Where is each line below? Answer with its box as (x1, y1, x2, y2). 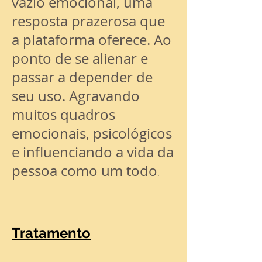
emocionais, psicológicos (12, 124, 172, 143)
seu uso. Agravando (12, 87, 140, 105)
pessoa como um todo (12, 161, 157, 180)
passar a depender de (12, 68, 153, 87)
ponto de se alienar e (12, 49, 148, 68)
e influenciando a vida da (12, 143, 174, 161)
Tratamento (12, 225, 91, 242)
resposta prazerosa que (12, 12, 165, 30)
